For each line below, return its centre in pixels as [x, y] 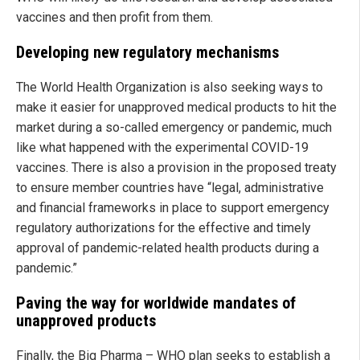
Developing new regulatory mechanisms [147, 53]
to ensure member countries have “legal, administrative [170, 188]
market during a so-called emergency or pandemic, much [174, 128]
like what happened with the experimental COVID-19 [162, 148]
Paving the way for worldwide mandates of [156, 303]
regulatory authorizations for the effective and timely [164, 228]
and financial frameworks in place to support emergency [173, 208]
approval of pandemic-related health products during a [168, 248]
